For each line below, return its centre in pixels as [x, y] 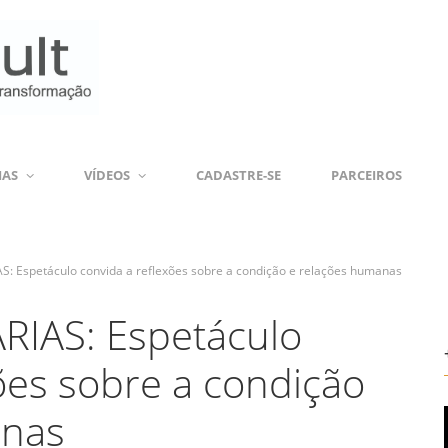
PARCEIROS [366, 175]
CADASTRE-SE [238, 175]
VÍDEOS [107, 175]
